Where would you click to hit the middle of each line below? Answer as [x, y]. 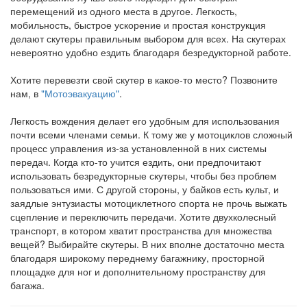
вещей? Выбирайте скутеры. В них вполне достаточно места [147, 244]
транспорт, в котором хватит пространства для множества [141, 230]
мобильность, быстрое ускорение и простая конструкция [138, 24]
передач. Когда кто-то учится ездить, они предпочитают [136, 161]
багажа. [27, 285]
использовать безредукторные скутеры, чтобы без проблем [144, 175]
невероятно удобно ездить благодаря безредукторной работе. [151, 52]
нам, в [26, 93]
